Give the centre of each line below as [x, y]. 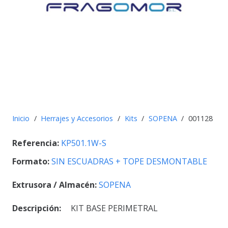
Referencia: [37, 143]
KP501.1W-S [84, 143]
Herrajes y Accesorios [77, 118]
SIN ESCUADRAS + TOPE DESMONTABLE [129, 162]
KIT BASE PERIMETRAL [115, 208]
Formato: [32, 162]
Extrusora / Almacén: [55, 185]
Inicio [21, 118]
